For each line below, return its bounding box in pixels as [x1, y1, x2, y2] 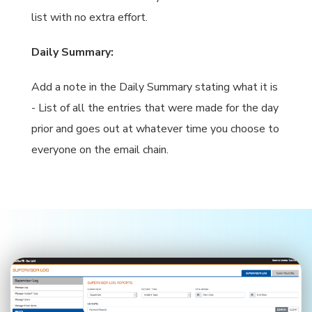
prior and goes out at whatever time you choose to [31, 121, 279, 137]
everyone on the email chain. [31, 142, 169, 158]
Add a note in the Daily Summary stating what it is [31, 79, 278, 95]
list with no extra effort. [31, 10, 148, 26]
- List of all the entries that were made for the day [31, 100, 279, 116]
